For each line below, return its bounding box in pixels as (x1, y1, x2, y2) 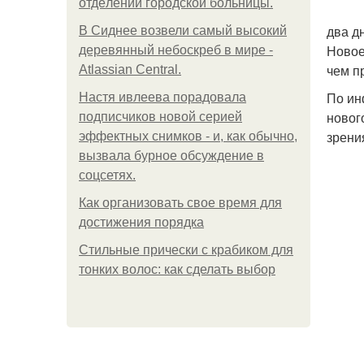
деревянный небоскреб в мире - (79, 43, 273, 57)
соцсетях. (79, 168, 136, 182)
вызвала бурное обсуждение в (79, 149, 264, 162)
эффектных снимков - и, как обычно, (79, 129, 297, 143)
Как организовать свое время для (79, 196, 282, 210)
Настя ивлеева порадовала (79, 90, 246, 104)
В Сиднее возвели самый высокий (79, 24, 287, 37)
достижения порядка (79, 215, 204, 229)
